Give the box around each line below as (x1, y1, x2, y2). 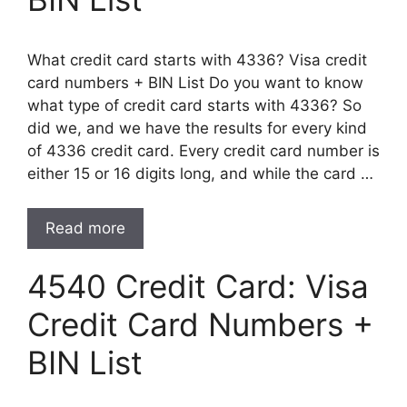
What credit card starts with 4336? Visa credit (27, 50, 367, 69)
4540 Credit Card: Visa (27, 267, 369, 305)
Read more (45, 219, 125, 237)
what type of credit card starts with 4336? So (27, 95, 362, 114)
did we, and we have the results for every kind (27, 118, 367, 137)
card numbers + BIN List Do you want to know (27, 73, 363, 92)
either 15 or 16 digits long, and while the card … (27, 164, 373, 183)
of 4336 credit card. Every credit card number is (27, 141, 380, 160)
